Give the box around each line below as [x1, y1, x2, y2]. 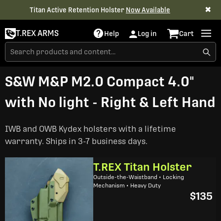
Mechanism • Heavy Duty [93, 182, 161, 189]
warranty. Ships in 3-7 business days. [5, 137, 147, 146]
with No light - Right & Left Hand [5, 94, 216, 110]
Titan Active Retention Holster [30, 6, 126, 14]
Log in [138, 29, 157, 37]
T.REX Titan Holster [93, 161, 192, 173]
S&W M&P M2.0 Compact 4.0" [5, 74, 194, 90]
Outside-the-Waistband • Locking [93, 174, 184, 181]
